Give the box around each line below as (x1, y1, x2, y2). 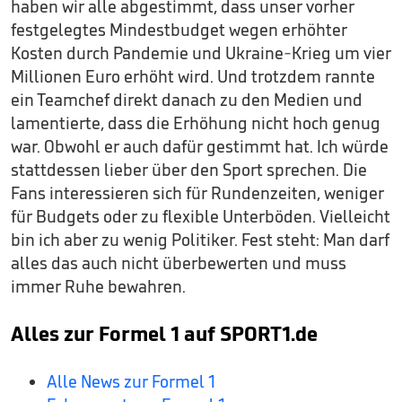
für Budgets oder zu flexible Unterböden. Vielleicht (11, 205, 390, 228)
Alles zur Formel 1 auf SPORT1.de (11, 320, 318, 347)
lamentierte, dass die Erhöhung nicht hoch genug (11, 112, 380, 135)
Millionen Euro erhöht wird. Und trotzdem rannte (11, 66, 375, 88)
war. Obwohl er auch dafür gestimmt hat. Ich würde (11, 135, 389, 158)
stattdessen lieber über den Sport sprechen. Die (11, 159, 367, 181)
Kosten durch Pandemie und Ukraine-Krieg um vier (11, 42, 391, 65)
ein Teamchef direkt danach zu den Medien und (11, 89, 363, 111)
